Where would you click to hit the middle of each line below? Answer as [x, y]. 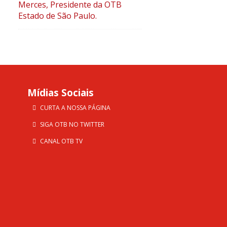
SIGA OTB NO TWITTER [72, 124]
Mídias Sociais [60, 92]
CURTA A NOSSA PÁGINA [75, 107]
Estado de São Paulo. [57, 16]
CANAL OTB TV [61, 141]
